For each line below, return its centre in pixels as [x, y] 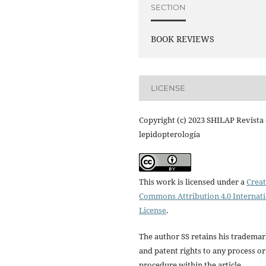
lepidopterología [170, 134]
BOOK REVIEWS [183, 39]
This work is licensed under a [193, 181]
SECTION [169, 7]
